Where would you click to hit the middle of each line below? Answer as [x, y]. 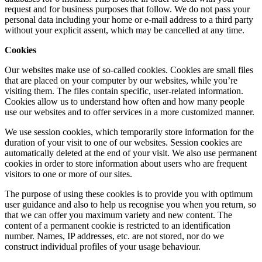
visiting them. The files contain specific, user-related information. [124, 91]
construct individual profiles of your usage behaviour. [103, 246]
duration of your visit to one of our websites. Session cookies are [123, 142]
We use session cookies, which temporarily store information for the [129, 132]
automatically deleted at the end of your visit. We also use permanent [131, 153]
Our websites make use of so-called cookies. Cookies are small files [129, 70]
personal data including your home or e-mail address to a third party [129, 19]
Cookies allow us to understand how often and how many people [125, 101]
